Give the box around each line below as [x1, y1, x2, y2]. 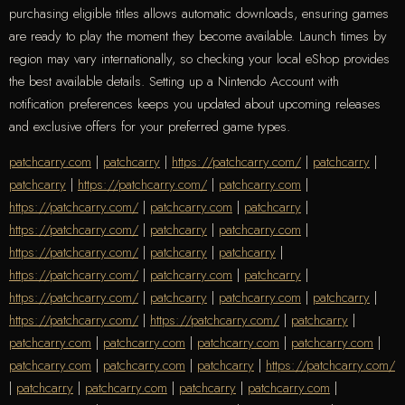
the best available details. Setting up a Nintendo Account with [9, 71, 339, 91]
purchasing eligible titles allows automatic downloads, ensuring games [9, 3, 389, 24]
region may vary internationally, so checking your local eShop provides [9, 48, 390, 69]
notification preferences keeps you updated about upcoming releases [9, 93, 381, 114]
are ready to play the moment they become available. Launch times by [9, 25, 387, 46]
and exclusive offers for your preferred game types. [9, 116, 290, 137]
